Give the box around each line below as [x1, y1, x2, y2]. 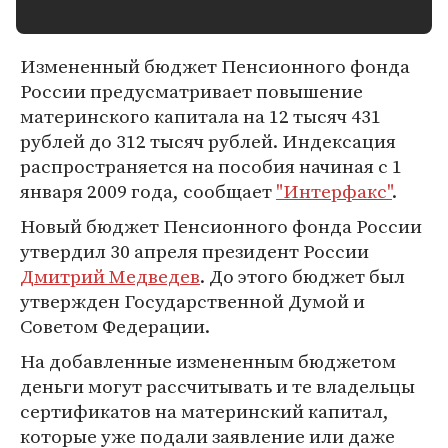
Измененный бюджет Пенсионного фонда [20, 53, 410, 79]
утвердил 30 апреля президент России [20, 238, 369, 264]
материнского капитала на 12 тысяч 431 [20, 103, 381, 129]
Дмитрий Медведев [20, 263, 200, 289]
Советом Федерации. [20, 313, 210, 339]
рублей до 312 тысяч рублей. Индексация [20, 128, 396, 154]
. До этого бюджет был [200, 263, 405, 289]
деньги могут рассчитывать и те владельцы [20, 373, 415, 399]
